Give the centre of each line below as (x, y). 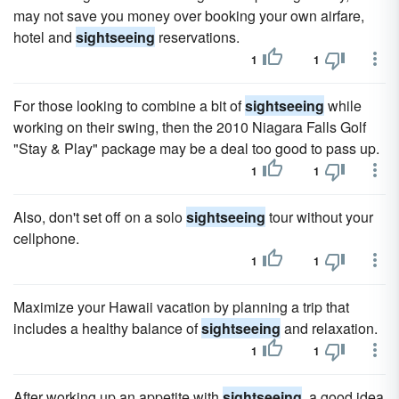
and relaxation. (329, 328)
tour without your (319, 217)
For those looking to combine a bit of (129, 106)
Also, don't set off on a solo (100, 217)
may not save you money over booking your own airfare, (189, 16)
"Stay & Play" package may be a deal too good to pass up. (196, 148)
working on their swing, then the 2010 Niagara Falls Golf (190, 127)
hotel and (45, 37)
